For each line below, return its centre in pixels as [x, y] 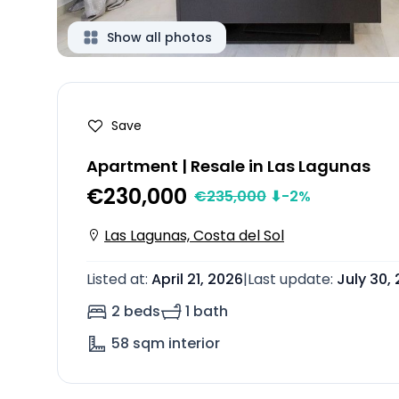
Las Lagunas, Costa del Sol [194, 236]
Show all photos [159, 37]
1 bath [207, 311]
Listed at [116, 279]
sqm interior [176, 343]
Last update [289, 279]
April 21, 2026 [197, 279]
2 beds [136, 311]
